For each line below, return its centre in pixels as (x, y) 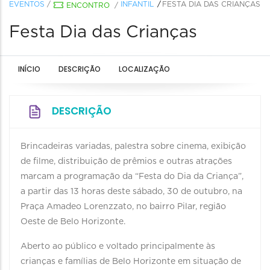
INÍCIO (29, 69)
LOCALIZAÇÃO (144, 69)
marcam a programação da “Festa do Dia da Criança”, (132, 177)
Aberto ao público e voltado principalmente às (118, 246)
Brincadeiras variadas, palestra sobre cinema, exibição (133, 146)
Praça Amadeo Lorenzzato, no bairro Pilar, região (123, 207)
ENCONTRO (88, 5)
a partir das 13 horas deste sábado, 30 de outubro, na (131, 192)
